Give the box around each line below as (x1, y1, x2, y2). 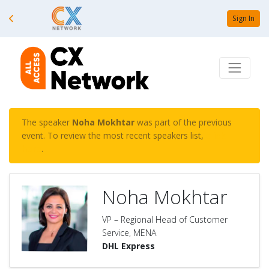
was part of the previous (134, 116, 232, 128)
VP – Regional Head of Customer (102, 213, 228, 225)
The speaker (22, 116, 72, 128)
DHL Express (102, 240, 155, 252)
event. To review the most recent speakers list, (22, 129, 206, 141)
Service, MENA (102, 226, 156, 238)
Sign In (232, 13, 255, 23)
